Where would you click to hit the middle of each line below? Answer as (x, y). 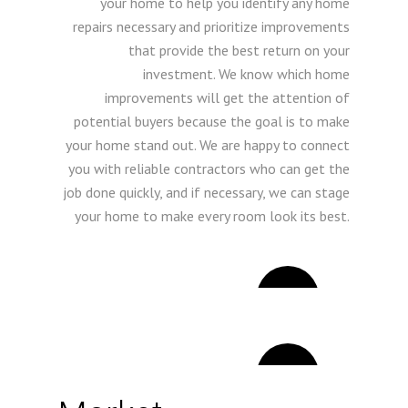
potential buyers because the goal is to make (212, 121)
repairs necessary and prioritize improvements (211, 26)
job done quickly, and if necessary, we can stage (206, 192)
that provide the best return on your (239, 50)
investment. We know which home (246, 74)
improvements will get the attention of (227, 97)
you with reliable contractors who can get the (209, 168)
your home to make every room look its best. (212, 216)
